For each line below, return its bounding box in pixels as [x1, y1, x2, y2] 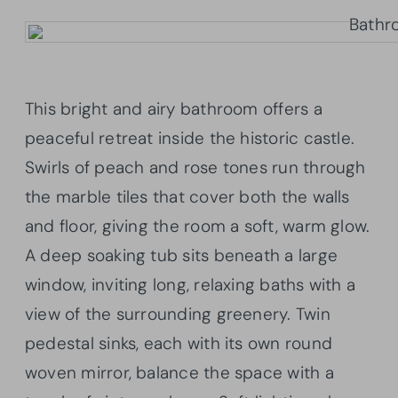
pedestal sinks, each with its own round [25, 331, 332, 354]
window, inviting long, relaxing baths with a [25, 273, 356, 296]
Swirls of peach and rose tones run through [25, 155, 366, 179]
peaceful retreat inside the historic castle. [25, 126, 355, 149]
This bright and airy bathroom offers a [25, 97, 322, 120]
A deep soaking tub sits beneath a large [25, 243, 338, 267]
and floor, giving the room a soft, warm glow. [25, 214, 370, 237]
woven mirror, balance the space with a [25, 361, 334, 384]
